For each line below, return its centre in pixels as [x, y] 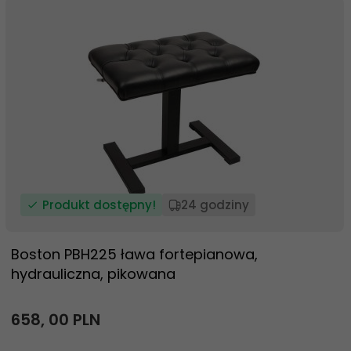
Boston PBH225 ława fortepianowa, [134, 254]
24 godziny [215, 205]
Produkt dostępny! [99, 205]
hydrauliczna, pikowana [93, 274]
